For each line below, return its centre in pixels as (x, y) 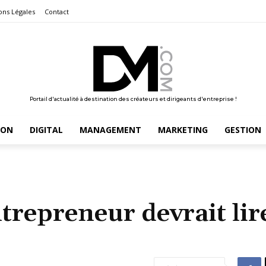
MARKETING (183, 129)
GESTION (243, 129)
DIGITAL (46, 129)
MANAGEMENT (110, 129)
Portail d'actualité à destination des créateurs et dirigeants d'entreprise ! (133, 99)
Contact (57, 12)
